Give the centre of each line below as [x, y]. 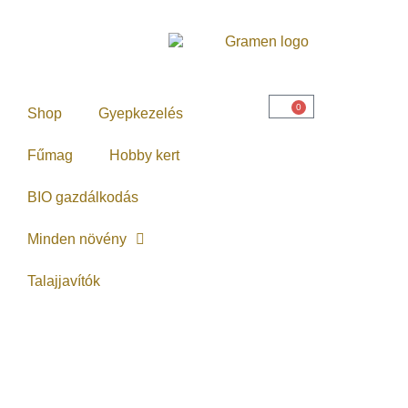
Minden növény [77, 239]
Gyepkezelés [141, 113]
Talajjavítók [64, 281]
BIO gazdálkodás [83, 197]
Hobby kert [144, 155]
